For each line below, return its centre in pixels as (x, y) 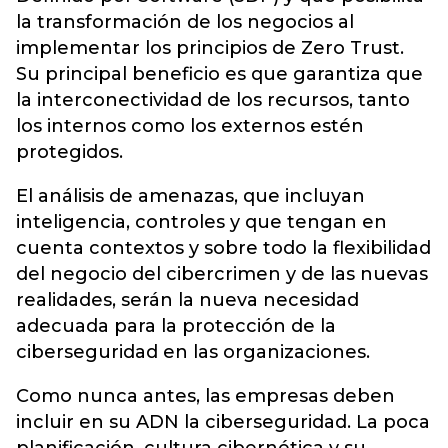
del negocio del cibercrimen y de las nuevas (222, 274)
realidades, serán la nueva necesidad (187, 300)
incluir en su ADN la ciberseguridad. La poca (223, 422)
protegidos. (69, 152)
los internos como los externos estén (190, 126)
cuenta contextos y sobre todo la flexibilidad (223, 248)
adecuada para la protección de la (176, 326)
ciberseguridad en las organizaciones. (193, 352)
